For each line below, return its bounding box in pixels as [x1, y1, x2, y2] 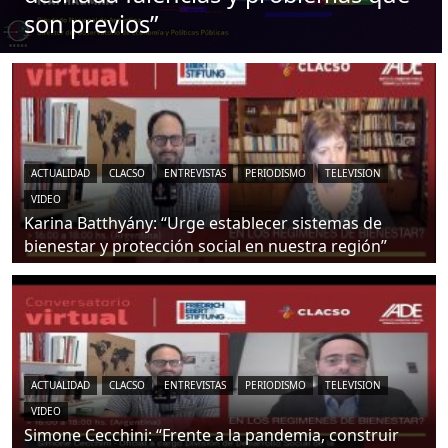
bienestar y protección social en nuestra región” [24, 235, 387, 258]
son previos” [24, 8, 158, 41]
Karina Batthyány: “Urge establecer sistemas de [24, 212, 382, 235]
